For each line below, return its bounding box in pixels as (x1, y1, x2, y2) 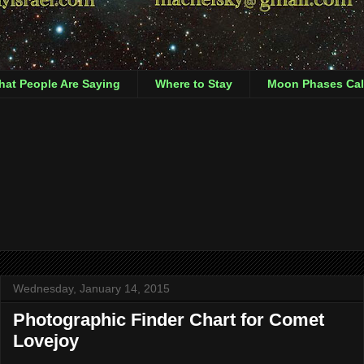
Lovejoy (13, 331, 79, 352)
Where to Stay (155, 77, 232, 91)
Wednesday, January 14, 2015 (13, 282, 170, 296)
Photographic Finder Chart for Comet (13, 310, 324, 331)
